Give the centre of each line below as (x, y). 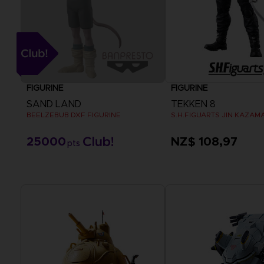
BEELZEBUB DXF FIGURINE (74, 114)
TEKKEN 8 (193, 104)
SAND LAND (54, 104)
